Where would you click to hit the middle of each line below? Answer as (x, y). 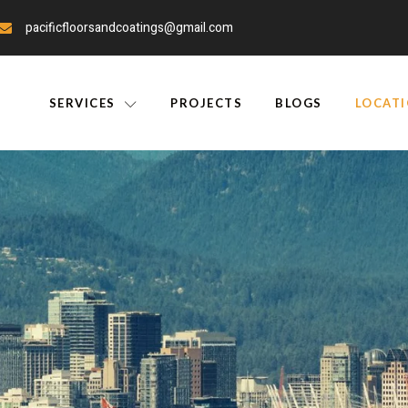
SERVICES (82, 102)
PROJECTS (207, 102)
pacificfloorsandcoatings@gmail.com (129, 28)
